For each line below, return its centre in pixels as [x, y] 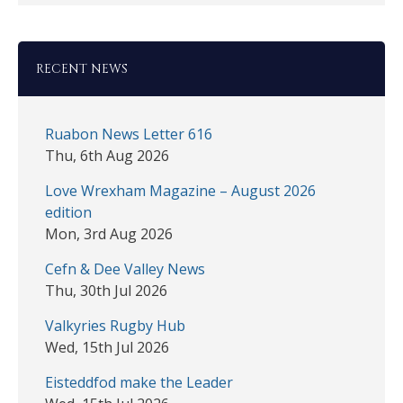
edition [68, 212]
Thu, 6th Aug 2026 [107, 155]
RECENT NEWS [82, 68]
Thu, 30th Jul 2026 [106, 290]
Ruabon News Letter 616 [129, 134]
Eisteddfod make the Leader [139, 382]
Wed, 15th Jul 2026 [107, 347]
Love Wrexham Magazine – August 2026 [180, 190]
